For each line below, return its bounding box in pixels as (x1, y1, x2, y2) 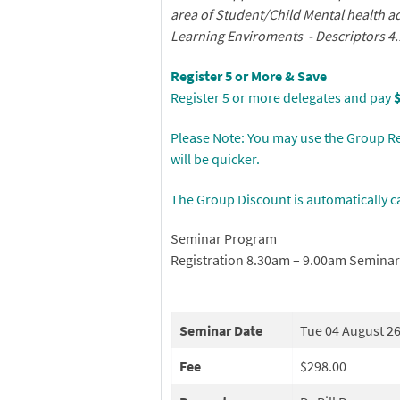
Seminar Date (179, 321, 263, 340)
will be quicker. (171, 149, 261, 168)
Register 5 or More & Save (171, 66, 328, 85)
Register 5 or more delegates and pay (171, 87, 395, 106)
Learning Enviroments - (171, 27, 316, 46)
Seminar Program (171, 229, 278, 248)
